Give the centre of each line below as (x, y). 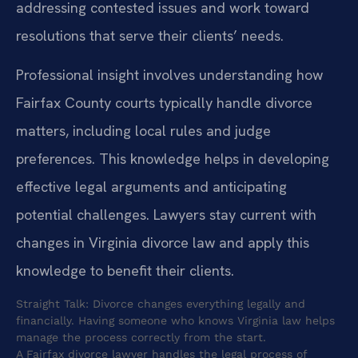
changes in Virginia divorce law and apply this (163, 243)
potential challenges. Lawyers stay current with (166, 215)
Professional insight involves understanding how (169, 75)
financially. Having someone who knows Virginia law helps (175, 321)
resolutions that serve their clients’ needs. (150, 35)
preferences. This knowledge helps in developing (173, 159)
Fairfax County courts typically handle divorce (164, 103)
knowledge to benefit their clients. (125, 271)
